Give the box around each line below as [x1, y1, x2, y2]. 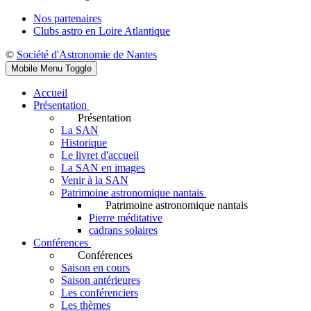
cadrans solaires [89, 224, 158, 236]
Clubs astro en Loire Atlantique [33, 25, 170, 37]
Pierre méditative [89, 212, 162, 224]
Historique [61, 137, 107, 149]
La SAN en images [61, 162, 145, 174]
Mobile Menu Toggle [11, 63, 92, 74]
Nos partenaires [33, 12, 101, 24]
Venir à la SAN [61, 174, 128, 186]
